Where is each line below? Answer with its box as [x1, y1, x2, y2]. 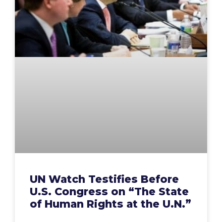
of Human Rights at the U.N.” [30, 197, 191, 210]
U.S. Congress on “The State [30, 185, 189, 198]
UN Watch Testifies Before [30, 172, 179, 185]
